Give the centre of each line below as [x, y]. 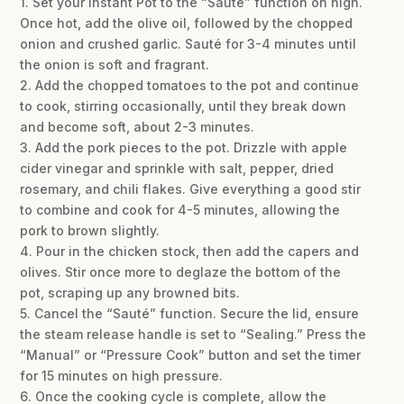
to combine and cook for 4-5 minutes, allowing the [180, 209]
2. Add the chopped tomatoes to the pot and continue [190, 85]
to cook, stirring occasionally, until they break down [184, 106]
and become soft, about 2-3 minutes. [138, 126]
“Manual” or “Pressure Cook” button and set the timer [191, 354]
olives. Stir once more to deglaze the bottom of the [181, 271]
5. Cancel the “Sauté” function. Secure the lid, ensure [190, 313]
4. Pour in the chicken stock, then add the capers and [190, 251]
